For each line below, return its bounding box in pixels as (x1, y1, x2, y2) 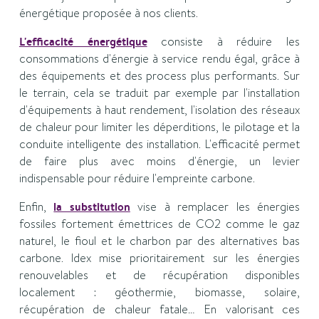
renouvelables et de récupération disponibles (19, 267, 300, 283)
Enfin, (19, 199, 54, 215)
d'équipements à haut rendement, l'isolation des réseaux (19, 102, 300, 118)
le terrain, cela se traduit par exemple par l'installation (19, 85, 300, 101)
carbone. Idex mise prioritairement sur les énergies (19, 250, 300, 266)
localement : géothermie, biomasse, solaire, (19, 284, 300, 300)
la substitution (53, 199, 130, 214)
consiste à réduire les (147, 33, 300, 50)
